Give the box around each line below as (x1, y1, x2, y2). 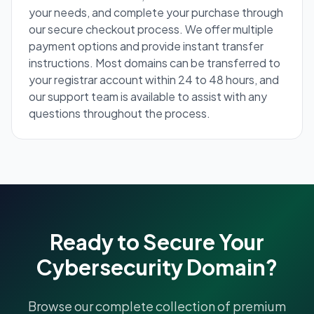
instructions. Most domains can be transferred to (29, 55, 280, 71)
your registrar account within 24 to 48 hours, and (29, 72, 279, 88)
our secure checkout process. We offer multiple (29, 22, 273, 37)
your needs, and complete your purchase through (29, 5, 283, 20)
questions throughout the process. (29, 106, 210, 121)
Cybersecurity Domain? (36, 254, 278, 281)
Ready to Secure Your (50, 228, 264, 256)
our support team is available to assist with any (29, 89, 267, 104)
